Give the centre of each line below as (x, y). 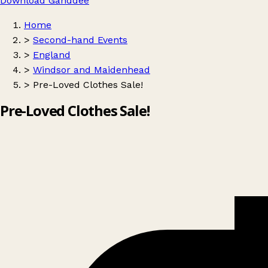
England (52, 55)
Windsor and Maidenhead (92, 70)
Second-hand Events (80, 40)
